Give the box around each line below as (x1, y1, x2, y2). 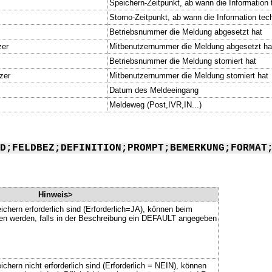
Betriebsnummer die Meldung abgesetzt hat (109, 27, 262, 36)
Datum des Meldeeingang (109, 85, 199, 95)
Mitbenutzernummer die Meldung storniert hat (109, 70, 268, 80)
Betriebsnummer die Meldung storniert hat (109, 56, 256, 66)
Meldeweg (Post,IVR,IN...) (109, 100, 202, 109)
